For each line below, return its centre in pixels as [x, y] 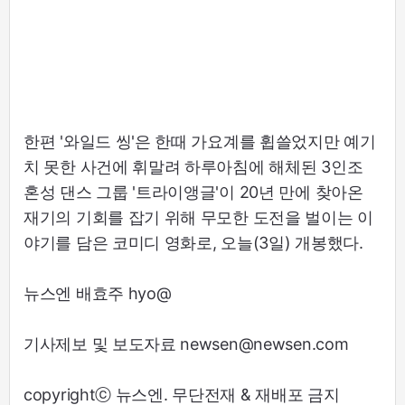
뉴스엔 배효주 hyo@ [98, 294]
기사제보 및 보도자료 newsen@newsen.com [186, 344]
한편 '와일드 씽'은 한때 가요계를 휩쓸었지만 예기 [200, 142]
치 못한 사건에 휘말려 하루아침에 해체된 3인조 [193, 167]
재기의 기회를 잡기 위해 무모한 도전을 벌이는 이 [198, 218]
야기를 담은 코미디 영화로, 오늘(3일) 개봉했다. [193, 243]
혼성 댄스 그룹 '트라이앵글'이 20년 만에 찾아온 [193, 193]
